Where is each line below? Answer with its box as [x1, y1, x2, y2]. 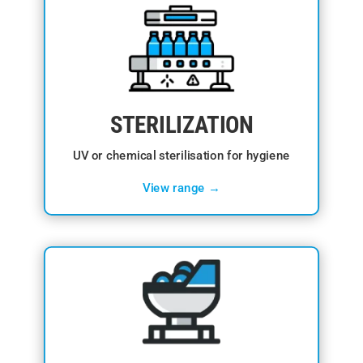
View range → [143, 181, 220, 196]
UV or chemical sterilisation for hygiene [73, 147, 290, 163]
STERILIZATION [109, 111, 254, 139]
